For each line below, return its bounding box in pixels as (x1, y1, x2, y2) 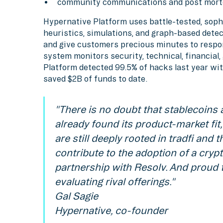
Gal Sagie (54, 190, 98, 202)
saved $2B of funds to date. (43, 74, 148, 84)
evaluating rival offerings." (54, 176, 175, 187)
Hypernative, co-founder (54, 205, 168, 216)
